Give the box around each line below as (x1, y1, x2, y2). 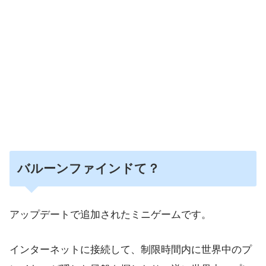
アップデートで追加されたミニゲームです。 (9, 208, 211, 220)
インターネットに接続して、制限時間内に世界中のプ (9, 243, 252, 255)
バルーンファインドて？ (17, 161, 160, 176)
